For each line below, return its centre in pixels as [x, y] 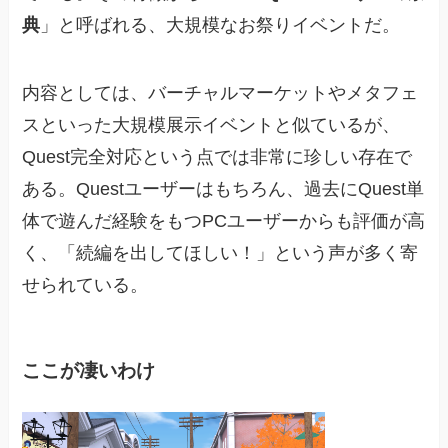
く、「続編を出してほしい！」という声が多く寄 [220, 253]
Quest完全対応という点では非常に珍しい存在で [217, 157]
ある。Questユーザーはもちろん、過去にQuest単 [223, 189]
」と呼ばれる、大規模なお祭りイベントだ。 [220, 25]
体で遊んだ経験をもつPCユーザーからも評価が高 [224, 221]
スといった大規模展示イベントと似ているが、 [211, 125]
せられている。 [85, 285]
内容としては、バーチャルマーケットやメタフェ [220, 93]
